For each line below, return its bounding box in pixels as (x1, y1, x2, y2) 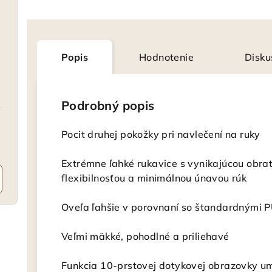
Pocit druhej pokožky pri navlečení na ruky (61, 128, 260, 140)
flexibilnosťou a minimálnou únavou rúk (61, 172, 247, 184)
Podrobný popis (61, 98, 155, 113)
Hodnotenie (139, 51, 194, 63)
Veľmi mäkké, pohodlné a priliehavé (61, 230, 229, 242)
